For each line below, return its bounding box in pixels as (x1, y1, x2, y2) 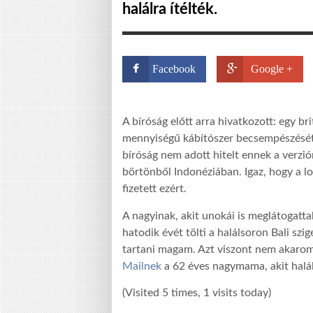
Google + (251, 63, 293, 75)
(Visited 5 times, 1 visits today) (122, 287, 271, 299)
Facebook (152, 63, 196, 75)
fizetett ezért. (122, 183, 187, 195)
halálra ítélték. (122, 1, 217, 17)
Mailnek (122, 260, 164, 272)
